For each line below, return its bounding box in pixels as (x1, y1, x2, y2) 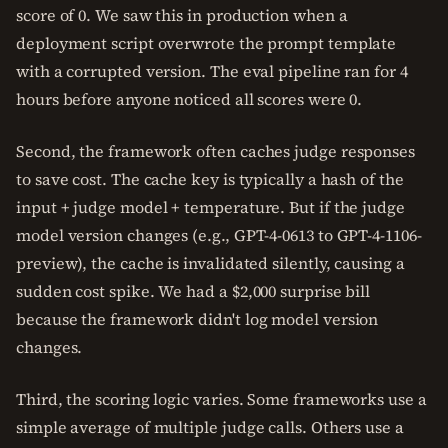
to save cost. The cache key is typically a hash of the (16, 168, 404, 190)
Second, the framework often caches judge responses (16, 140, 416, 162)
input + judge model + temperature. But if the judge (16, 196, 405, 218)
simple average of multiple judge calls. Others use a (16, 416, 404, 438)
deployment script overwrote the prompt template (16, 32, 397, 54)
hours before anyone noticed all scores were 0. (16, 88, 363, 110)
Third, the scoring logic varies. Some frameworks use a (16, 388, 427, 410)
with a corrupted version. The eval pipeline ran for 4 (16, 60, 408, 82)
